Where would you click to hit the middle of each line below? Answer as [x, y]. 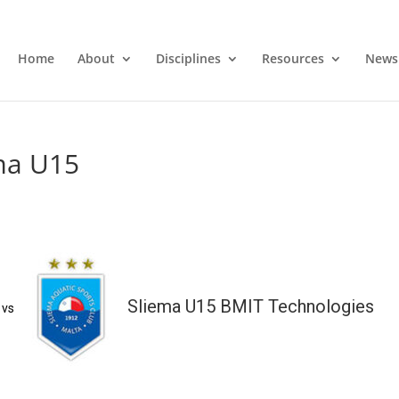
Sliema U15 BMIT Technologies [251, 306]
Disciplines [188, 58]
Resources [293, 58]
